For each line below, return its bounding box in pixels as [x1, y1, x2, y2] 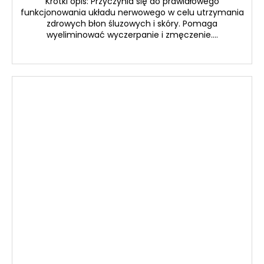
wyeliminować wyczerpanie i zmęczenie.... [46, 29, 218, 41]
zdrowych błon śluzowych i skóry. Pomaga [47, 18, 217, 30]
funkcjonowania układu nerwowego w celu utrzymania [20, 6, 244, 19]
